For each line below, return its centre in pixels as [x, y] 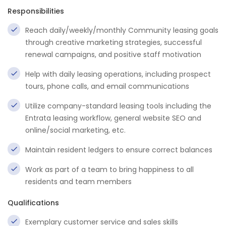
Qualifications [33, 203]
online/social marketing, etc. [75, 130]
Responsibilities [36, 11]
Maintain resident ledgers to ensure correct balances [119, 150]
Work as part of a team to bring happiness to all [109, 169]
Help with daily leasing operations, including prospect [118, 74]
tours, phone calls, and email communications [107, 86]
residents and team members [78, 182]
